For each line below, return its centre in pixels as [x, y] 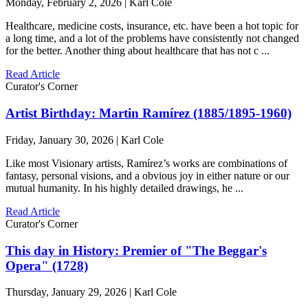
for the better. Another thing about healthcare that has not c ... [137, 51]
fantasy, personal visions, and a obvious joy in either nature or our [147, 175]
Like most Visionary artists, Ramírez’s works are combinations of [146, 163]
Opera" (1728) [47, 265]
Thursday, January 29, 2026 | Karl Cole [91, 292]
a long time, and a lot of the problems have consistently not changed [152, 38]
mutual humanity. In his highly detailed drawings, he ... [124, 188]
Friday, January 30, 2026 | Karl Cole [85, 140]
